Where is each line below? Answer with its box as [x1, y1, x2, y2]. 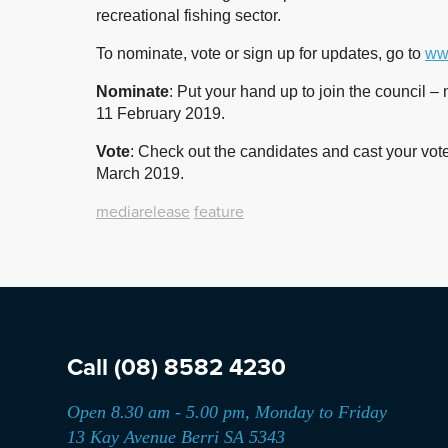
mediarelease [96, 201, 190, 222]
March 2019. [96, 164, 184, 182]
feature [194, 201, 244, 222]
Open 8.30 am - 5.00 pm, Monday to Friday [67, 402, 388, 422]
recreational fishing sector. [96, 6, 281, 24]
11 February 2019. [96, 104, 225, 122]
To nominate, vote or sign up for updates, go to [96, 44, 425, 62]
